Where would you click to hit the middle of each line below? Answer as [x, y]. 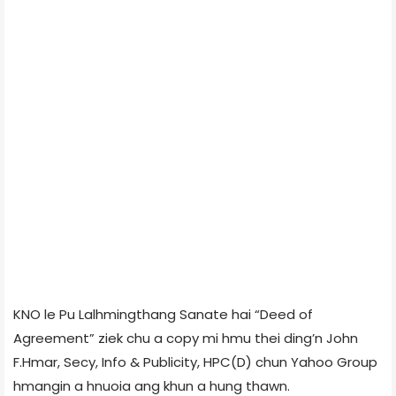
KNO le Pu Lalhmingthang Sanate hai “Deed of [163, 314]
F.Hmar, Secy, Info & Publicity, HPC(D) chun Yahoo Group [195, 362]
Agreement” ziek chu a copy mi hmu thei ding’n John [186, 338]
